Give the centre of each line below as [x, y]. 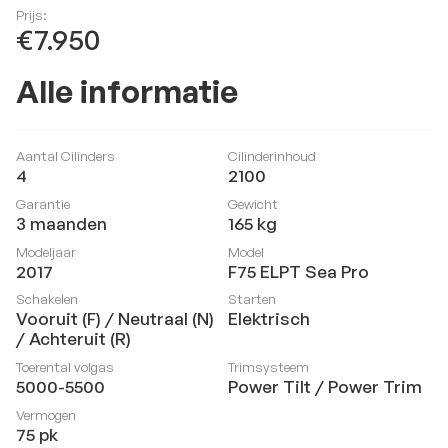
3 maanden [61, 223]
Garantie [42, 203]
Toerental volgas [64, 367]
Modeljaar [45, 251]
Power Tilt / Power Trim [324, 387]
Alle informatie [126, 91]
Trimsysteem [268, 367]
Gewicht [252, 203]
